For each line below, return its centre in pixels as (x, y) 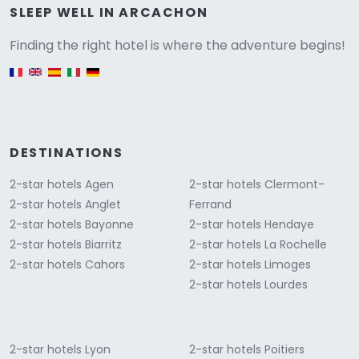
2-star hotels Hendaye (252, 225)
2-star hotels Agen (62, 185)
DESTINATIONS (67, 153)
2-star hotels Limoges (250, 265)
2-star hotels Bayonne (72, 225)
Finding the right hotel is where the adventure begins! (177, 46)
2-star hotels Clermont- (257, 185)
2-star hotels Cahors (67, 265)
